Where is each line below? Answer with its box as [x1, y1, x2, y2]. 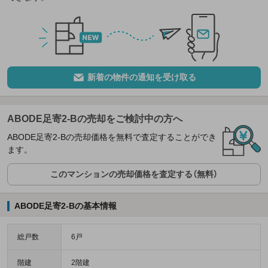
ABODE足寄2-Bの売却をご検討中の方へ [7, 114, 182, 124]
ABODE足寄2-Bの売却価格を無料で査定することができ [7, 132, 217, 142]
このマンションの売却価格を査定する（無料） [50, 169, 218, 179]
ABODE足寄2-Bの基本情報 [14, 201, 117, 211]
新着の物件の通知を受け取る [87, 72, 196, 83]
